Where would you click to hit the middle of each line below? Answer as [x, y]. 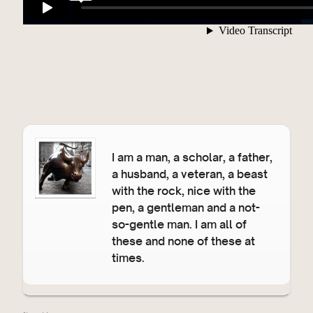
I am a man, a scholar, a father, [192, 156]
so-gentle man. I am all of [179, 224]
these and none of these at [183, 240]
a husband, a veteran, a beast [190, 173]
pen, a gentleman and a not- [186, 207]
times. [128, 257]
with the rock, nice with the [184, 190]
